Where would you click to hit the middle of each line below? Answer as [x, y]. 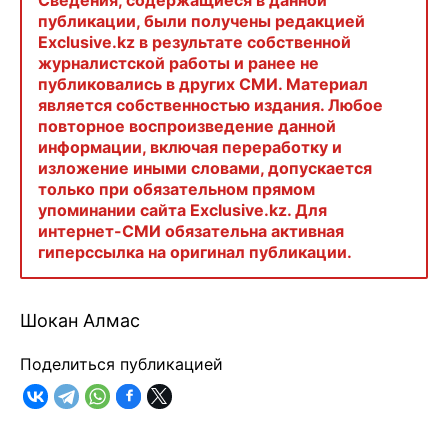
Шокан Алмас [80, 321]
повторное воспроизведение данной [187, 126]
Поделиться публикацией [121, 364]
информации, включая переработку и [190, 147]
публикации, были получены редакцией [201, 21]
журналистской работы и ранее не [178, 63]
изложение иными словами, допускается [205, 168]
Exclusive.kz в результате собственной [194, 42]
